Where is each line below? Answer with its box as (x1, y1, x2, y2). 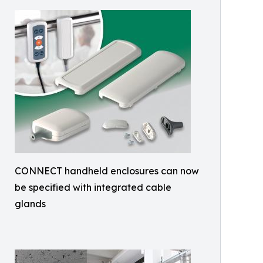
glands (15, 198, 46, 210)
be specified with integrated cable (15, 181, 171, 193)
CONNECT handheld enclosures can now (15, 165, 199, 177)
